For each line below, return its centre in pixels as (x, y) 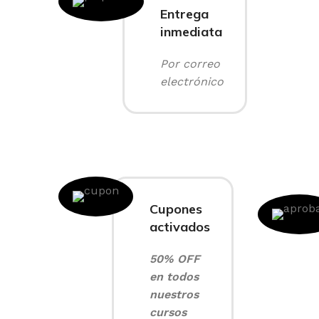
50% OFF (175, 258)
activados (180, 226)
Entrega (184, 14)
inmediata (191, 32)
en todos (174, 276)
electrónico (192, 82)
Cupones (176, 209)
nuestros (174, 294)
